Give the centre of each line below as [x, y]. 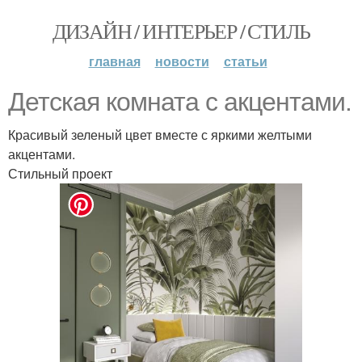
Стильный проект [60, 173]
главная [114, 61]
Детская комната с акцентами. [180, 102]
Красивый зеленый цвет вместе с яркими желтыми [160, 135]
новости [182, 61]
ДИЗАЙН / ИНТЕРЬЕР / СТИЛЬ [181, 31]
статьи [245, 61]
